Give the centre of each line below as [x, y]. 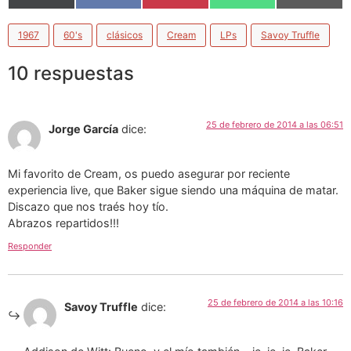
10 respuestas [71, 74]
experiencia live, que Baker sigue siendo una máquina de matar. [173, 190]
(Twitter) [73, 11]
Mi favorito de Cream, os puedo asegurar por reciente [149, 173]
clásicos [125, 34]
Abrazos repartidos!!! [63, 223]
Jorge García [83, 129]
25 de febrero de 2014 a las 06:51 [275, 125]
